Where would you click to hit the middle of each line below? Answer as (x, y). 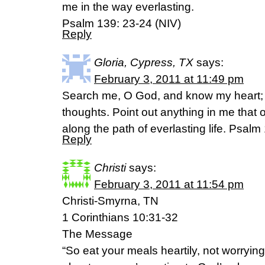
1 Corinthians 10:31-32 (120, 218)
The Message (97, 234)
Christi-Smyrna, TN (110, 201)
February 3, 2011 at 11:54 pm (169, 185)
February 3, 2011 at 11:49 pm (169, 79)
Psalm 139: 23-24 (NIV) (122, 24)
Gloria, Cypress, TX (144, 63)
